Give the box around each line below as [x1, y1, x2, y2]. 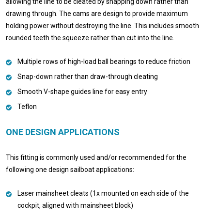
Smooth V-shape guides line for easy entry [17, 87, 147, 95]
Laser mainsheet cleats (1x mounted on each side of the [17, 189, 189, 197]
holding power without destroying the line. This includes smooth [6, 21, 199, 30]
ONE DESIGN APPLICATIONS [6, 126, 120, 137]
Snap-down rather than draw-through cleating [17, 72, 158, 80]
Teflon [17, 102, 37, 110]
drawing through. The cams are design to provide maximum [6, 9, 188, 17]
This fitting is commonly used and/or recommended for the [6, 153, 186, 161]
